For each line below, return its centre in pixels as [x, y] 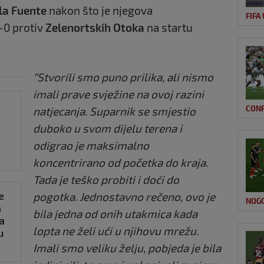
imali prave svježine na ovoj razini [118, 94]
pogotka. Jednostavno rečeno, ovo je [124, 196]
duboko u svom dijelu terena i [108, 128]
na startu [170, 27]
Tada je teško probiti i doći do [106, 179]
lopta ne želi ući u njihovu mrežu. [116, 230]
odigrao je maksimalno [91, 145]
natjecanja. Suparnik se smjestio [114, 111]
